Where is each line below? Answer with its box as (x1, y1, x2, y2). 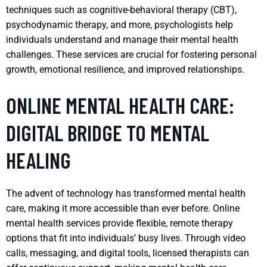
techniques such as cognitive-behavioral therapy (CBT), (6, 4, 237, 15)
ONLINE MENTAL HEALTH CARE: (6, 92, 234, 118)
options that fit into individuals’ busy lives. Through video (6, 232, 246, 244)
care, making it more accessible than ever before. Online (6, 202, 240, 214)
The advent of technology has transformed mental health (6, 187, 246, 199)
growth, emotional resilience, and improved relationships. (6, 63, 244, 75)
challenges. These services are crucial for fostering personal (6, 48, 257, 60)
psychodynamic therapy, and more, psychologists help (6, 18, 233, 30)
